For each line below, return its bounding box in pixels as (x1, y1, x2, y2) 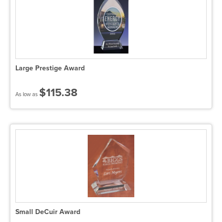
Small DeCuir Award (15, 208, 80, 216)
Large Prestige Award (15, 64, 85, 72)
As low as (15, 91, 39, 98)
